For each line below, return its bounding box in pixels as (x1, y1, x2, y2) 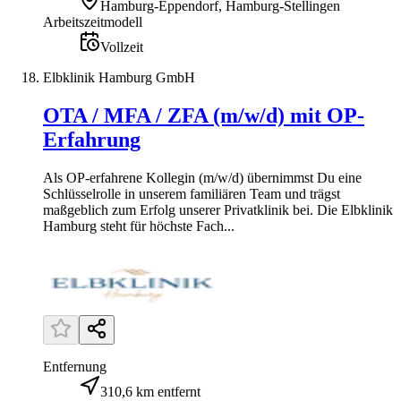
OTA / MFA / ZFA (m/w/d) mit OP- (43, 103, 364, 127)
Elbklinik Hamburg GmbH (43, 69, 195, 85)
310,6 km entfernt (100, 383, 200, 399)
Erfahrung (43, 127, 141, 151)
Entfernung (43, 358, 107, 374)
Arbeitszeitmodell (43, 13, 142, 30)
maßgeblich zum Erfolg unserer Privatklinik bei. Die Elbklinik (43, 201, 393, 218)
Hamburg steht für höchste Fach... (43, 218, 235, 234)
